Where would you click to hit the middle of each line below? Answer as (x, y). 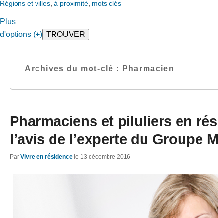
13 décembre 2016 (105, 157)
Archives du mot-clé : (74, 68)
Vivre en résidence (46, 157)
